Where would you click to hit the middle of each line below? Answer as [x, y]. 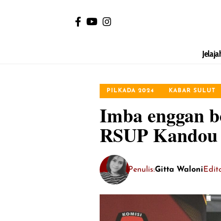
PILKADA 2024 [131, 91]
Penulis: [142, 169]
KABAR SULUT [192, 91]
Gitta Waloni [179, 169]
